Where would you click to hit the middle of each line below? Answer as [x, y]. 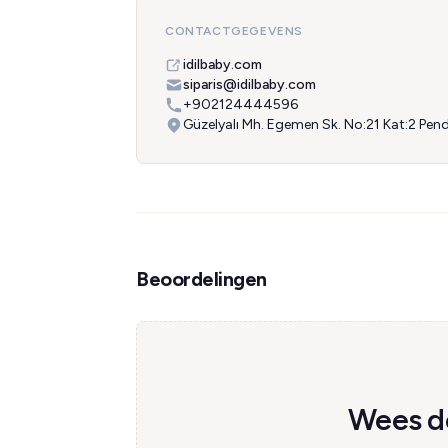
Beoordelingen [201, 279]
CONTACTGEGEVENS [234, 31]
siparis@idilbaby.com [249, 84]
